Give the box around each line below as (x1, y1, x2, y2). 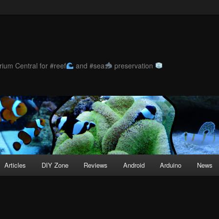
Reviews (84, 160, 108, 170)
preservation (112, 60, 155, 70)
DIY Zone (41, 160, 68, 170)
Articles (4, 160, 26, 170)
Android (123, 160, 145, 170)
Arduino (160, 160, 182, 170)
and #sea (73, 60, 105, 70)
